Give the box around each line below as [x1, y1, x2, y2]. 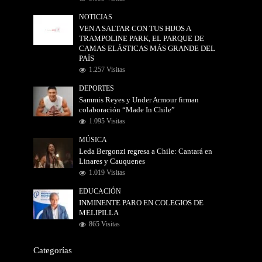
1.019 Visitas [89, 168, 126, 177]
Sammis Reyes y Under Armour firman [79, 95, 199, 104]
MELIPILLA [79, 208, 119, 217]
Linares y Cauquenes [79, 157, 146, 166]
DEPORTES [79, 84, 115, 92]
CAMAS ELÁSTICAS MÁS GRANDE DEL [79, 44, 216, 53]
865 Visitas [89, 220, 120, 228]
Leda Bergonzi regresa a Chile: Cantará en [79, 147, 213, 156]
